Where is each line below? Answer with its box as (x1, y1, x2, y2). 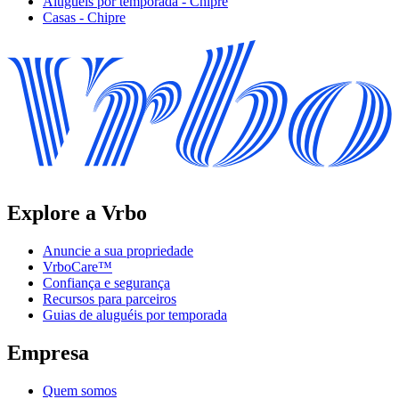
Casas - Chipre (43, 10, 126, 26)
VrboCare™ (43, 259, 112, 275)
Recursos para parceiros (43, 291, 176, 307)
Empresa (7, 341, 89, 365)
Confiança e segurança (43, 275, 170, 291)
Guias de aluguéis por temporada (43, 307, 227, 323)
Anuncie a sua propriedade (43, 243, 193, 259)
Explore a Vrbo (7, 201, 147, 225)
